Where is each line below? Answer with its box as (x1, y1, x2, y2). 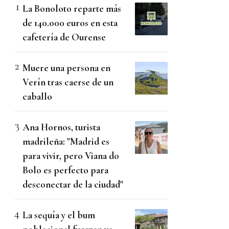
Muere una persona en (22, 61, 110, 74)
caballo (22, 90, 52, 102)
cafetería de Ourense (22, 31, 106, 43)
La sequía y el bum (22, 209, 95, 221)
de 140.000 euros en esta (22, 16, 118, 29)
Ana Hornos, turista (22, 121, 100, 133)
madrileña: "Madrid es (22, 135, 109, 147)
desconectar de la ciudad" (22, 178, 123, 190)
